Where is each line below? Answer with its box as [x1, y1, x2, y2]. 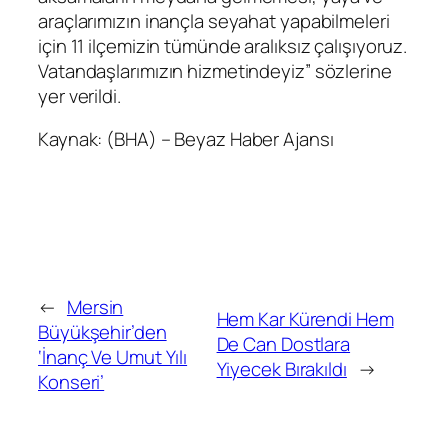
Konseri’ [38, 368, 105, 395]
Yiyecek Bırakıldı [216, 356, 347, 383]
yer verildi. [38, 82, 121, 109]
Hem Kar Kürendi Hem [216, 306, 394, 333]
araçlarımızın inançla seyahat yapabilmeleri [38, 7, 390, 34]
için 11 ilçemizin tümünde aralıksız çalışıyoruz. [38, 32, 408, 59]
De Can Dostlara [216, 331, 351, 358]
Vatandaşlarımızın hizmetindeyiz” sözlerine [38, 57, 392, 84]
